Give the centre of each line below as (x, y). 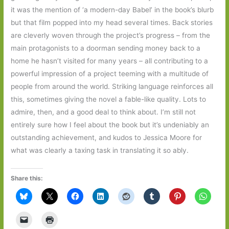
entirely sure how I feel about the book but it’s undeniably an (110, 124)
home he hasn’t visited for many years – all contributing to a (110, 61)
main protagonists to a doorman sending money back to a (106, 48)
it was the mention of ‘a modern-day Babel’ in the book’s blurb (112, 9)
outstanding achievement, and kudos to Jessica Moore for (107, 137)
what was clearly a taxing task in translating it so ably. (100, 150)
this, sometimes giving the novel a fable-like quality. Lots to (109, 99)
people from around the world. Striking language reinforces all (112, 86)
